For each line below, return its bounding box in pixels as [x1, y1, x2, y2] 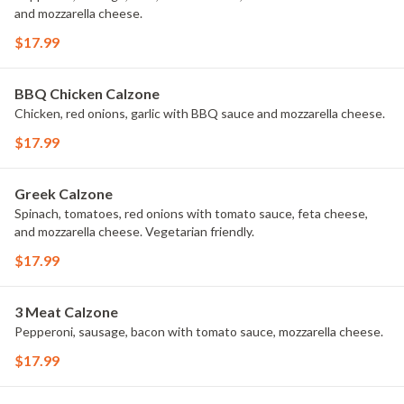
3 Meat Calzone [14, 303, 118, 320]
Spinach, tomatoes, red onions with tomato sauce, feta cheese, [14, 206, 368, 221]
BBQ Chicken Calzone [14, 85, 160, 102]
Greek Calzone [14, 185, 113, 202]
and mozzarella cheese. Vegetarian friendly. [14, 224, 254, 239]
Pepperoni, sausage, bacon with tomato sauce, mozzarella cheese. [14, 324, 383, 339]
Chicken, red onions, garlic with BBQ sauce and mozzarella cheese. [14, 106, 385, 121]
